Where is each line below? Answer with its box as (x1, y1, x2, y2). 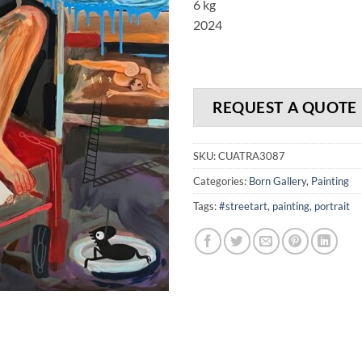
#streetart (219, 199, 267, 213)
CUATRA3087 (218, 149, 285, 162)
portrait (314, 199, 350, 213)
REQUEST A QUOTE (213, 98, 357, 117)
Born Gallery (249, 174, 306, 187)
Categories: (193, 174, 249, 187)
